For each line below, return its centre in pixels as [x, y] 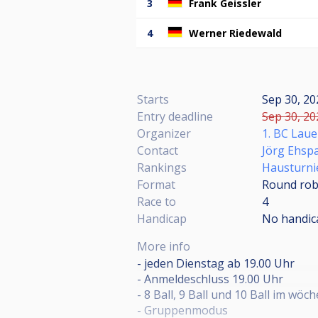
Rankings [162, 167]
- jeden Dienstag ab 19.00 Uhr [216, 263]
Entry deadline [175, 116]
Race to [157, 201]
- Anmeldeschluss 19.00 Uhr [210, 279]
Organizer [164, 133]
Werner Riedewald [235, 33]
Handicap [162, 218]
